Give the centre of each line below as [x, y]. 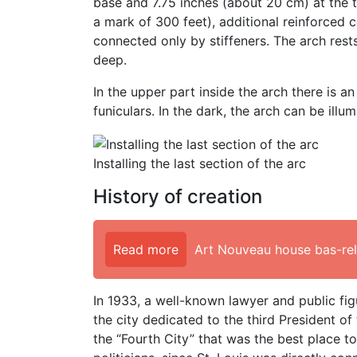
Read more [146, 249]
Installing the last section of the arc [200, 163]
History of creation [178, 196]
